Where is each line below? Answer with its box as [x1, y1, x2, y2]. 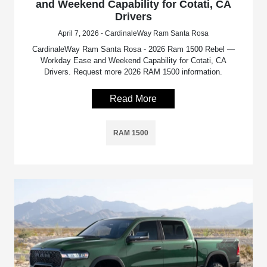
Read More [110, 93, 157, 104]
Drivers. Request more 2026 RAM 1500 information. [44, 67, 223, 76]
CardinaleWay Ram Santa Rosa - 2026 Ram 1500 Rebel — [32, 44, 235, 54]
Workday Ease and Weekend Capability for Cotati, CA [40, 55, 226, 65]
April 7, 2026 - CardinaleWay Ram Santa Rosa [58, 29, 209, 38]
